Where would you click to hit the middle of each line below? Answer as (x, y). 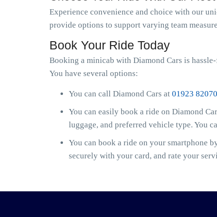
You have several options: (94, 73)
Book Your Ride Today (110, 45)
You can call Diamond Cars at (120, 94)
